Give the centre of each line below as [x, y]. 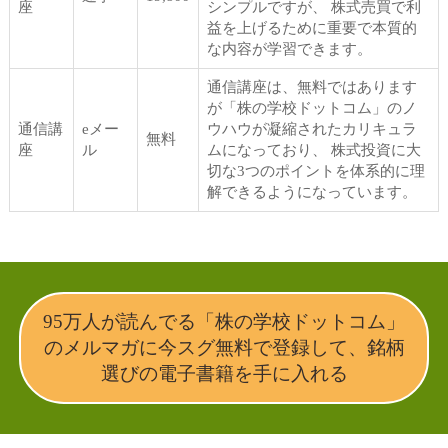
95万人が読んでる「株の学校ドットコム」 [224, 321]
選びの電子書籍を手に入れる [224, 373]
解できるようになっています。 [312, 191]
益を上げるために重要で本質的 [312, 27]
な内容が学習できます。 [289, 48]
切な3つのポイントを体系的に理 [316, 170]
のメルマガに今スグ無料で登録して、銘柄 [224, 347]
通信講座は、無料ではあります [312, 86]
